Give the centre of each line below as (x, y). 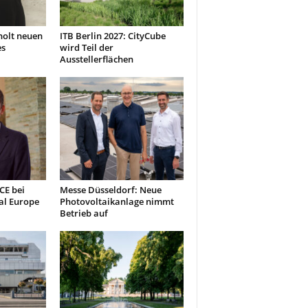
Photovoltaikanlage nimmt (117, 201)
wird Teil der (86, 47)
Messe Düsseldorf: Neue (110, 190)
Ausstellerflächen (96, 59)
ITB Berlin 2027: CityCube (112, 36)
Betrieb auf (84, 213)
